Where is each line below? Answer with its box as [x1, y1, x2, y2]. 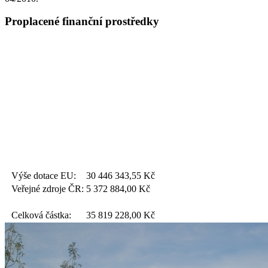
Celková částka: [11, 210, 71, 221]
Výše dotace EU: [11, 170, 76, 181]
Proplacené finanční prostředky [5, 15, 159, 28]
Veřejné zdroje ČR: [11, 184, 84, 194]
